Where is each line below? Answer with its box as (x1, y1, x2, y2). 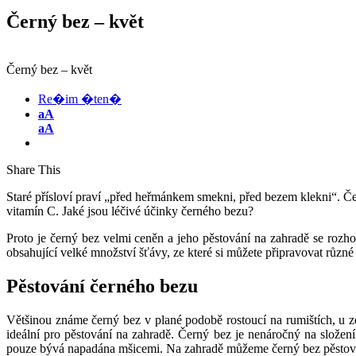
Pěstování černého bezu (6, 276, 198, 297)
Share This (6, 163, 60, 177)
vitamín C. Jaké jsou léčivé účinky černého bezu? (6, 204, 253, 219)
